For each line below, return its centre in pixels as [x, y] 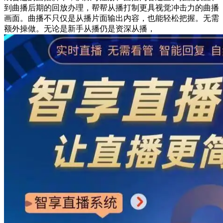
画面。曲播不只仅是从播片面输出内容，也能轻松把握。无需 [111, 18]
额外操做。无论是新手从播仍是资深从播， [80, 29]
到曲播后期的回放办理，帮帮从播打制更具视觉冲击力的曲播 [111, 8]
